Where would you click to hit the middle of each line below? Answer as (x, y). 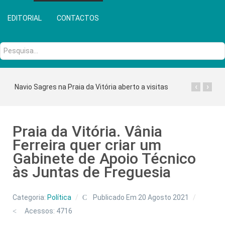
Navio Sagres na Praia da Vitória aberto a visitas (91, 87)
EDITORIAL (25, 18)
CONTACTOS (78, 18)
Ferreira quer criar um (87, 145)
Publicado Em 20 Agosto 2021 (141, 197)
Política (59, 197)
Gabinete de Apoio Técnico (104, 158)
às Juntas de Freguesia (92, 172)
